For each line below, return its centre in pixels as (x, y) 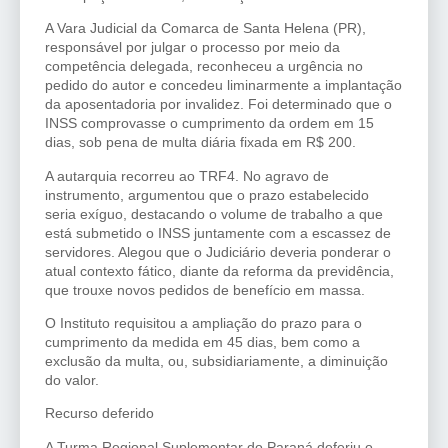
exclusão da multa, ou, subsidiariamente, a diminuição (216, 360)
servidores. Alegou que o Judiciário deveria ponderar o (218, 251)
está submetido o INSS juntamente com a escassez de (218, 232)
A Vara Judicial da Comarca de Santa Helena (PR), (205, 28)
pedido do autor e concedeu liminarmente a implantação (223, 85)
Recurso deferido (99, 413)
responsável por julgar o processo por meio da (192, 47)
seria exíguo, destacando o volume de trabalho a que (214, 213)
